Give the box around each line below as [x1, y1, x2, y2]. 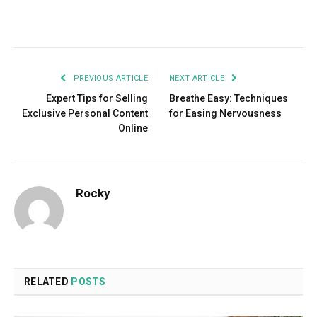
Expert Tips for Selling [46, 93, 148, 105]
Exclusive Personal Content [22, 108, 148, 120]
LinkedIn [168, 13, 215, 27]
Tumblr [214, 13, 251, 27]
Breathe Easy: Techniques [169, 93, 288, 105]
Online [118, 122, 148, 134]
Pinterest [120, 13, 165, 27]
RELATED [24, 276, 71, 288]
